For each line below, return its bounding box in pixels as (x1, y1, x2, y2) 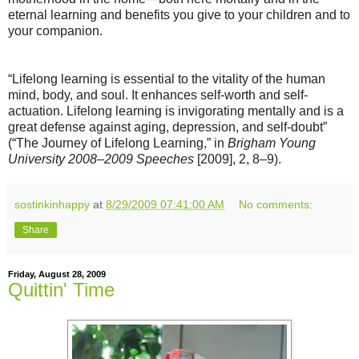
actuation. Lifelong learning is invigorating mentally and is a (8, 103, 344, 118)
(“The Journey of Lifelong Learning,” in (8, 135, 228, 150)
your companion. (8, 23, 103, 38)
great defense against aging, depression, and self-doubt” (8, 119, 327, 134)
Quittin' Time (8, 278, 115, 301)
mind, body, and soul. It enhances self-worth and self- (8, 87, 308, 102)
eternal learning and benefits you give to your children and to (8, 7, 350, 22)
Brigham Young (228, 135, 316, 150)
